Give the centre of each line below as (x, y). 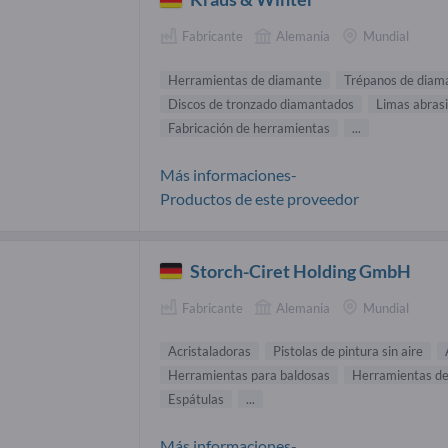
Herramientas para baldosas (249, 375)
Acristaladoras (209, 351)
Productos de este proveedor (259, 198)
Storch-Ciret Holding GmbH (301, 270)
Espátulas (196, 399)
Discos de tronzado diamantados (261, 103)
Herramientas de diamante (245, 79)
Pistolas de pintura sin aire (348, 351)
